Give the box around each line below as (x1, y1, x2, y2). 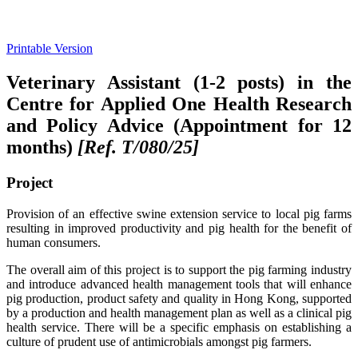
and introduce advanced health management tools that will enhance (6, 277, 352, 291)
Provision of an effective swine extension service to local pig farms (6, 207, 352, 221)
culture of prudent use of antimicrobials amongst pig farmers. (6, 335, 312, 348)
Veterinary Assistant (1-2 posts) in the (6, 72, 352, 93)
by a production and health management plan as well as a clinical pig (6, 306, 352, 320)
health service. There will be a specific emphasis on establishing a (6, 320, 352, 334)
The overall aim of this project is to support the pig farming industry (6, 263, 352, 276)
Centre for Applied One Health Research (6, 93, 352, 115)
